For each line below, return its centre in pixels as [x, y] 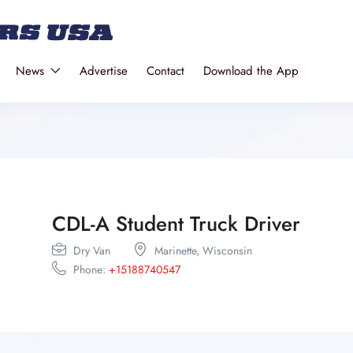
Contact [165, 71]
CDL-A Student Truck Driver [176, 224]
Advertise [103, 71]
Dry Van [91, 251]
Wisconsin [227, 251]
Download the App [251, 71]
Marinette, [178, 251]
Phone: [89, 269]
